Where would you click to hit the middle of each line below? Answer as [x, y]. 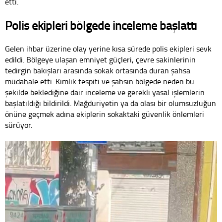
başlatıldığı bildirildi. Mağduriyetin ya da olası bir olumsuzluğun [111, 103]
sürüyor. [19, 125]
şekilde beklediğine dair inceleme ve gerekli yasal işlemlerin [105, 92]
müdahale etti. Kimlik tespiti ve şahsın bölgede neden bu [100, 82]
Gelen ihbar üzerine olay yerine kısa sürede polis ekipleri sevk [108, 49]
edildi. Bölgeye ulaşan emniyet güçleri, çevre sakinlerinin [100, 60]
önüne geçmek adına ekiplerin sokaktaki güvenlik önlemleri [105, 114]
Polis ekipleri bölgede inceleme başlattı [101, 25]
